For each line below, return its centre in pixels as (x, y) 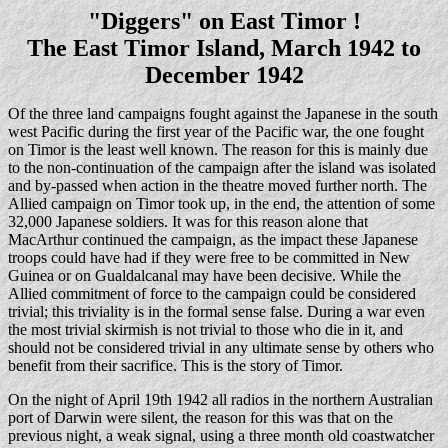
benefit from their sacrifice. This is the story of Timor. (175, 365)
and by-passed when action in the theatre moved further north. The (217, 185)
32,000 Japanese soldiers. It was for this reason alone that (188, 221)
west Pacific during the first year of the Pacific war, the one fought (216, 131)
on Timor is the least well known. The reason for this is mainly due (218, 149)
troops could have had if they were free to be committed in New (209, 257)
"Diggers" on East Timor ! (224, 21)
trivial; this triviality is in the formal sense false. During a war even (216, 311)
